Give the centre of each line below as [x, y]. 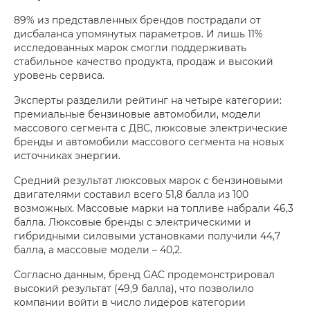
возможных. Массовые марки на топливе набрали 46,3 [154, 208]
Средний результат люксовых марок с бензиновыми [148, 181]
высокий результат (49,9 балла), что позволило [134, 289]
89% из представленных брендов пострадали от [137, 20]
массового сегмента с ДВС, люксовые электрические [151, 128]
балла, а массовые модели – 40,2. [98, 250]
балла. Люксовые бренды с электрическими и [133, 222]
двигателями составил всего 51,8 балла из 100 [131, 194]
